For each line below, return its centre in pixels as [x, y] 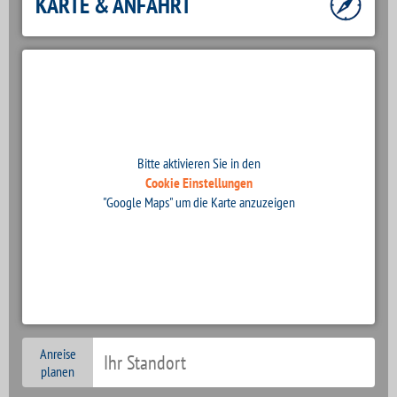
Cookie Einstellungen [198, 183]
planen [58, 371]
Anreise [58, 354]
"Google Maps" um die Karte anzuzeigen [198, 202]
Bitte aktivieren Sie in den [198, 163]
